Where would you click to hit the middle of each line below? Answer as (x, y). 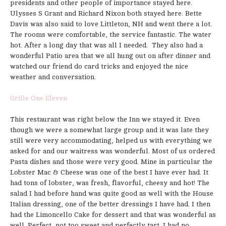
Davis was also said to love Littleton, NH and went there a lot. (111, 24)
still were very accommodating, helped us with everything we (111, 140)
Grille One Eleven (39, 98)
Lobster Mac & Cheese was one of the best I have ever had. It (109, 172)
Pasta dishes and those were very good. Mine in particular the (111, 161)
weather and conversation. (53, 77)
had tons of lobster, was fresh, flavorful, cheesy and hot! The (110, 183)
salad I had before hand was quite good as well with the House (112, 193)
